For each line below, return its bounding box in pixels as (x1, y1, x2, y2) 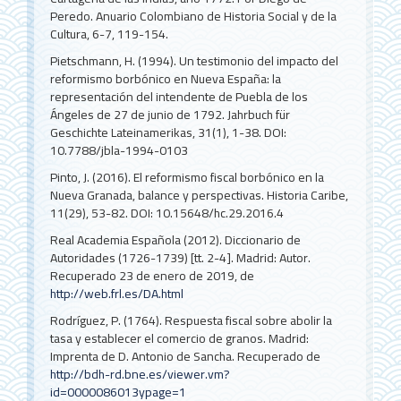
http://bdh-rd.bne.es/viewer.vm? (50, 362, 231, 386)
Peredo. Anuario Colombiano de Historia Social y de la (50, 4, 337, 28)
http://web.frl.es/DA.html (50, 281, 184, 305)
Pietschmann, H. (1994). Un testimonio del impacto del (50, 48, 339, 73)
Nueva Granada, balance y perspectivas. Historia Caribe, (50, 183, 349, 207)
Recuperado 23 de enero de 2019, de (50, 263, 255, 287)
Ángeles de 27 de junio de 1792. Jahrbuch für (50, 102, 291, 126)
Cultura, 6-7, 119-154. (50, 21, 169, 46)
